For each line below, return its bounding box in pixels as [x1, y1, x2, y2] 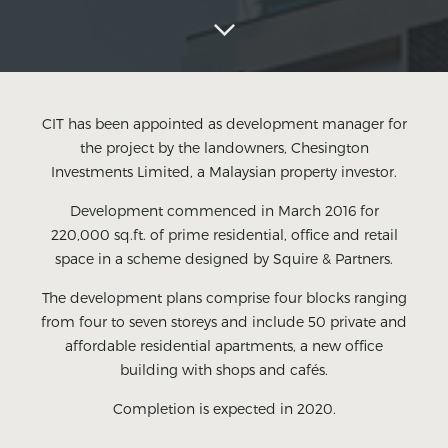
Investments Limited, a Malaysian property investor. [51, 163, 397, 180]
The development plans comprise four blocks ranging [41, 289, 407, 306]
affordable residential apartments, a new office [65, 337, 383, 354]
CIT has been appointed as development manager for [41, 115, 407, 132]
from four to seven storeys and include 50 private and [41, 313, 407, 330]
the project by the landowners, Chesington [79, 139, 369, 156]
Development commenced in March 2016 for [69, 202, 379, 219]
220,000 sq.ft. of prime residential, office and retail [50, 226, 398, 243]
